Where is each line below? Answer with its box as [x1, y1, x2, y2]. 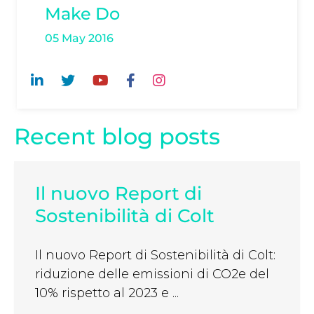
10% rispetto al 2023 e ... [35, 285, 179, 301]
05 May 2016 [45, 32, 114, 46]
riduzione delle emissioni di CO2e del [35, 266, 269, 282]
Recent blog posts [14, 123, 220, 151]
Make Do [45, 4, 120, 25]
